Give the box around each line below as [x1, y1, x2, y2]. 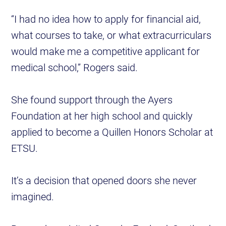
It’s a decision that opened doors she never [11, 174, 197, 187]
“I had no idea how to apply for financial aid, [11, 12, 201, 26]
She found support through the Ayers [11, 93, 173, 106]
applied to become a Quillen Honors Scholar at [11, 125, 213, 139]
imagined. [11, 190, 54, 203]
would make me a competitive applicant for [11, 44, 200, 58]
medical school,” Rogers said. [11, 61, 138, 74]
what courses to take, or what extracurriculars [11, 28, 212, 42]
